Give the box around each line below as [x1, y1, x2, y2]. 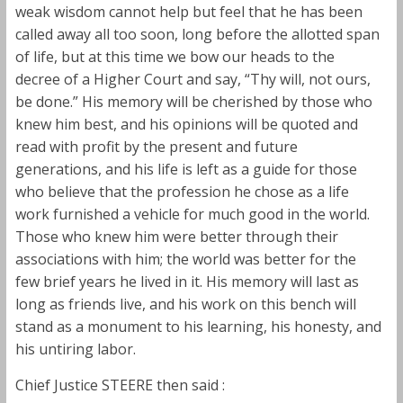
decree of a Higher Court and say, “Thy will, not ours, [14, 68, 371, 89]
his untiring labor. [14, 338, 136, 359]
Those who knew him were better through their [14, 226, 338, 246]
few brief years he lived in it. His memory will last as [14, 271, 359, 291]
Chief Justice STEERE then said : [14, 374, 225, 395]
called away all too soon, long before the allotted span [14, 23, 380, 44]
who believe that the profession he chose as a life [14, 181, 349, 201]
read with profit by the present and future [14, 136, 298, 157]
